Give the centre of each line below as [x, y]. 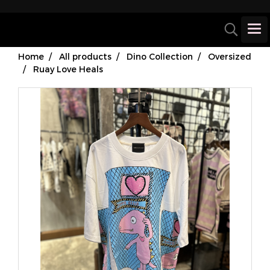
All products [85, 56]
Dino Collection [160, 56]
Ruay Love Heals [68, 69]
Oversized [230, 56]
